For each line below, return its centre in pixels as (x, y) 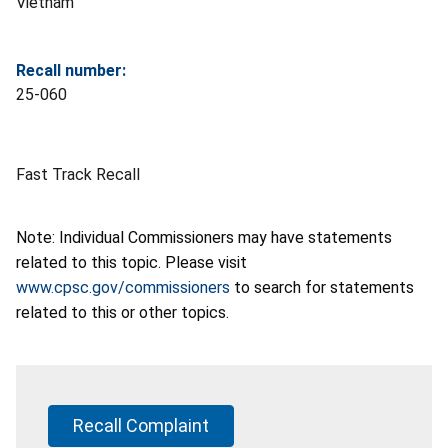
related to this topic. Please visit (131, 262)
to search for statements (322, 287)
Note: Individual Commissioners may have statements (204, 237)
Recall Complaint (141, 425)
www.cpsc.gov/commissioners (123, 287)
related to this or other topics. (122, 312)
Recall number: (71, 70)
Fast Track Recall (78, 174)
